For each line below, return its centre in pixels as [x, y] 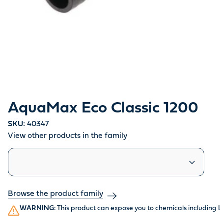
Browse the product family [55, 194]
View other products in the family [68, 136]
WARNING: [38, 209]
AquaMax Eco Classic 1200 [103, 109]
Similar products [37, 153]
